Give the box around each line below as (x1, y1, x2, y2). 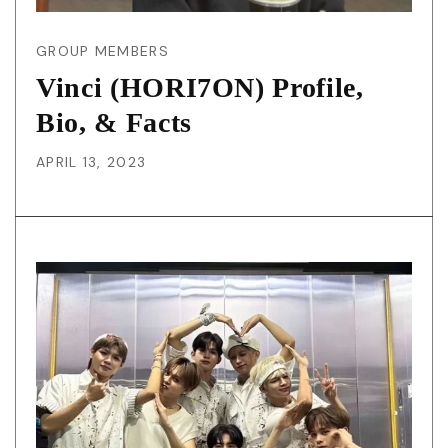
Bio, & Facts (36, 107, 192, 139)
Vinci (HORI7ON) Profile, (36, 72, 364, 104)
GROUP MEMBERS (36, 42, 169, 61)
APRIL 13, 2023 (36, 153, 147, 172)
